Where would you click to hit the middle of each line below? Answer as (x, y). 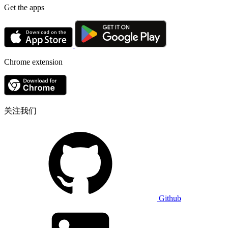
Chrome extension (33, 62)
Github (170, 198)
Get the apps (24, 7)
